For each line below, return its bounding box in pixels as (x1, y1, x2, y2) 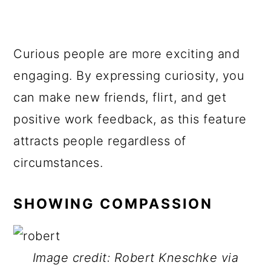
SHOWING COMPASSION (13, 195, 214, 212)
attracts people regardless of (13, 134, 186, 148)
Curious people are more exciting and (13, 47, 240, 61)
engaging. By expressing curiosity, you (13, 68, 245, 83)
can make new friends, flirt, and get (13, 90, 227, 105)
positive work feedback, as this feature (13, 112, 247, 126)
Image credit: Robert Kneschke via (32, 250, 239, 265)
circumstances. (13, 155, 103, 170)
